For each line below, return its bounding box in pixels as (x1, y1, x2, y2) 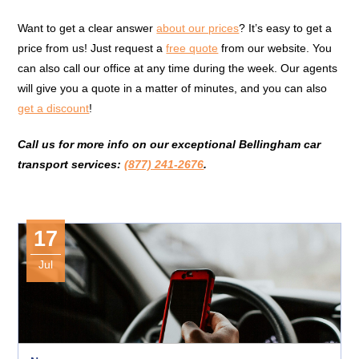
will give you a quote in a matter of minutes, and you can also (18, 82, 328, 95)
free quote (166, 42, 219, 54)
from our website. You (218, 42, 333, 54)
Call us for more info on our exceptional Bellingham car (18, 138, 321, 151)
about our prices (156, 22, 240, 34)
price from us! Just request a (18, 42, 167, 54)
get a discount (18, 102, 90, 115)
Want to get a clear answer (18, 22, 157, 34)
